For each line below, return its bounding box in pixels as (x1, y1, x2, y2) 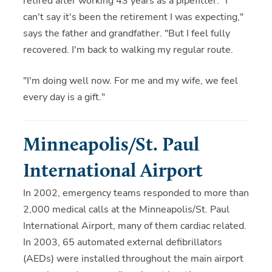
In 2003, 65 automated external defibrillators (22, 236, 222, 250)
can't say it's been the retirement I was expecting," (22, 10, 243, 24)
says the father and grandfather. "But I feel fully (22, 27, 230, 41)
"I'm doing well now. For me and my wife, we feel (22, 74, 238, 88)
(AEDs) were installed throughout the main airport (22, 252, 243, 266)
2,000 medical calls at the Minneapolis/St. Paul (22, 203, 229, 217)
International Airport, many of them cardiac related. (22, 219, 246, 233)
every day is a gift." (22, 90, 105, 104)
